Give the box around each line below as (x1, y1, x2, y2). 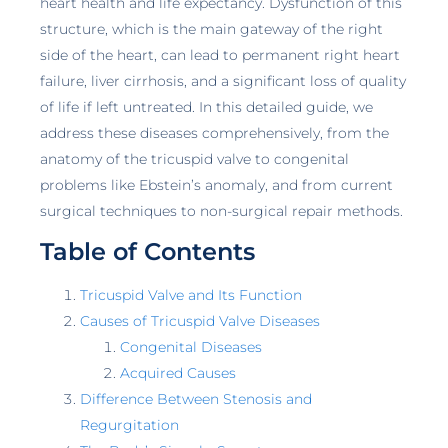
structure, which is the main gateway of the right (40, 19, 383, 38)
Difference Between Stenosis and (80, 390, 312, 409)
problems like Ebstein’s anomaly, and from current (40, 175, 393, 194)
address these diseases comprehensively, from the (40, 123, 389, 142)
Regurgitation (80, 416, 179, 435)
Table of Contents (40, 237, 255, 267)
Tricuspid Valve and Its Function (80, 286, 302, 305)
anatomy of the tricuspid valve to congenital (40, 149, 349, 168)
